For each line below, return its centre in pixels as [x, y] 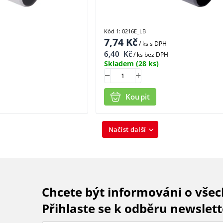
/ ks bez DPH [150, 54]
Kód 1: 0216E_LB [125, 31]
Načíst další [127, 130]
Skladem [119, 63]
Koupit [138, 97]
